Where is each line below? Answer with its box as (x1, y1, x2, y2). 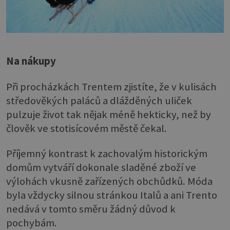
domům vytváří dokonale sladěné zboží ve (6, 161, 196, 175)
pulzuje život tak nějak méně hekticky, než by (6, 107, 211, 121)
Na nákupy (6, 54, 56, 68)
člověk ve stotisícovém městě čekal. (6, 121, 167, 135)
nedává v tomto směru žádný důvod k (6, 202, 176, 216)
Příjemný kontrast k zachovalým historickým (6, 147, 207, 161)
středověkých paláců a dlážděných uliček (6, 93, 192, 107)
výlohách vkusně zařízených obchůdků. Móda (6, 175, 213, 188)
